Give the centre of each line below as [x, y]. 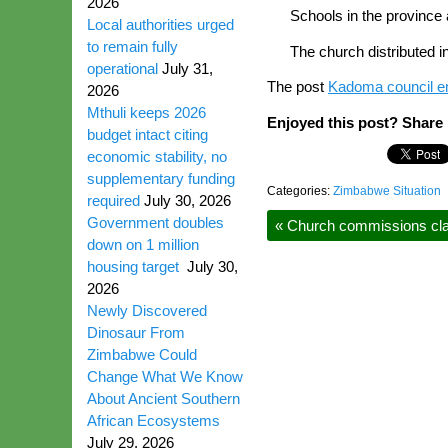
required [113, 200]
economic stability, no [157, 156]
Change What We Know [165, 376]
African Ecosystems [155, 420]
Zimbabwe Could [142, 354]
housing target [135, 266]
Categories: [300, 191]
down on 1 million [143, 244]
